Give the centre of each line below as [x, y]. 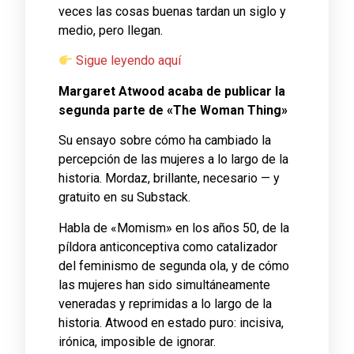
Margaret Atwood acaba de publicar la [172, 91]
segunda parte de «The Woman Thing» [173, 110]
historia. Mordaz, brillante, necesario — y [169, 179]
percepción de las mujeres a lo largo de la [173, 160]
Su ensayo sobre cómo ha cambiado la [165, 141]
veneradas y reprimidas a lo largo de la [165, 303]
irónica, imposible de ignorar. [137, 341]
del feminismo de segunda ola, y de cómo [174, 265]
